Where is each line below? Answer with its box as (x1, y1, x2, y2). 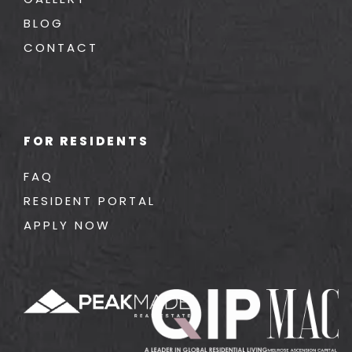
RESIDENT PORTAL (24, 192, 156, 209)
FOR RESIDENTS (24, 132, 149, 149)
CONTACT (24, 38, 98, 56)
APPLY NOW (24, 216, 111, 233)
